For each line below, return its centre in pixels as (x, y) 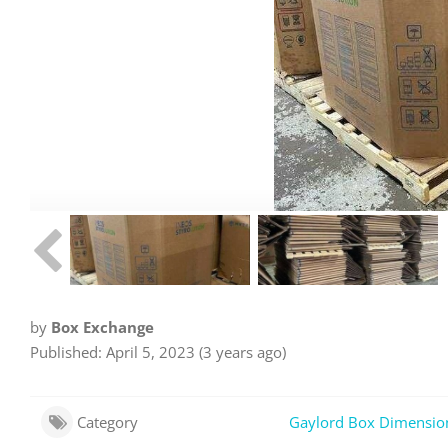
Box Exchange (102, 327)
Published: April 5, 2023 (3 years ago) (158, 352)
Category (108, 421)
